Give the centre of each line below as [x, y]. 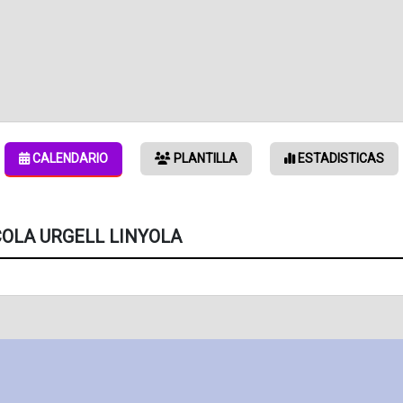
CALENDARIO [69, 159]
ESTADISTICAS [340, 159]
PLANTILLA [204, 159]
